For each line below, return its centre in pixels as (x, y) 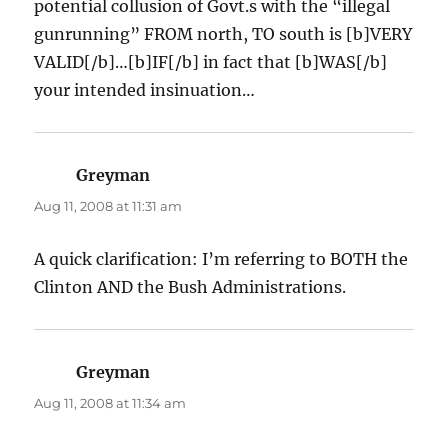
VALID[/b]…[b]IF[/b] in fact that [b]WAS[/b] (211, 61)
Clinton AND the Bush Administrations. (190, 286)
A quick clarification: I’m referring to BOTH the (221, 258)
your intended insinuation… (145, 89)
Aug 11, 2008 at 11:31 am (108, 205)
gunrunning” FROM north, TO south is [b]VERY (223, 33)
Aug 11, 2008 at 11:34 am (110, 402)
